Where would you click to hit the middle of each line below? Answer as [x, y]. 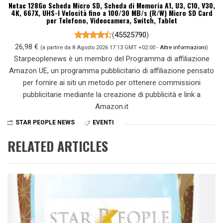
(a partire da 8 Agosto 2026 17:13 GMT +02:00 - [100, 47]
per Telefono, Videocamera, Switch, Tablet [111, 20]
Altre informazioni [183, 47]
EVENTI [103, 123]
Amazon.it [111, 106]
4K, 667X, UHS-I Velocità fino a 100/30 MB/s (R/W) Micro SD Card [111, 12]
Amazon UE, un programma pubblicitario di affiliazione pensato [111, 70]
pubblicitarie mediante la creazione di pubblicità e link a [111, 94]
